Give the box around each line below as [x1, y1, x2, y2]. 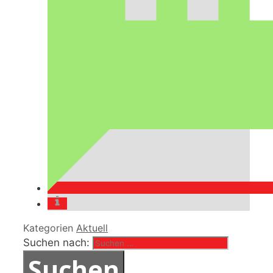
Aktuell [76, 222, 108, 235]
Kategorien [23, 222, 76, 235]
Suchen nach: [23, 236, 90, 249]
